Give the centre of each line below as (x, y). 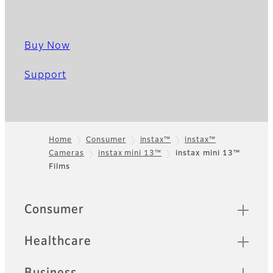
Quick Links (58, 205)
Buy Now (47, 47)
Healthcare (58, 242)
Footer (28, 161)
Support (45, 76)
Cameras (66, 154)
